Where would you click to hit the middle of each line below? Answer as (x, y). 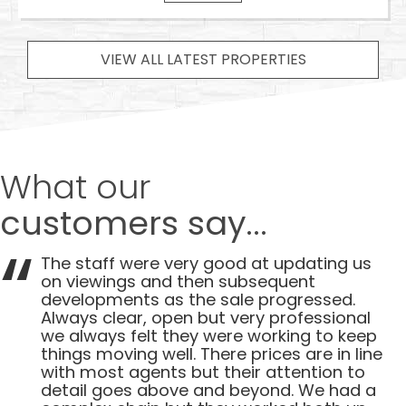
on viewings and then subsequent (178, 281)
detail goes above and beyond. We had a (208, 390)
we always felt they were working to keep (209, 335)
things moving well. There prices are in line (212, 353)
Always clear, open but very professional (206, 317)
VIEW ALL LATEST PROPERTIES (203, 59)
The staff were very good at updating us (206, 263)
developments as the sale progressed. (198, 299)
